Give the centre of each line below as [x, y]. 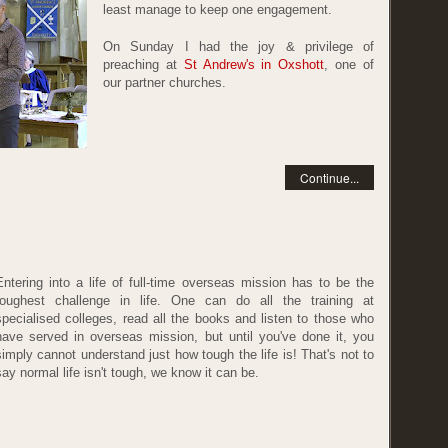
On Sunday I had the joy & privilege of [238, 47]
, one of [349, 65]
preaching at [143, 65]
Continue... [329, 177]
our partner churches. [164, 83]
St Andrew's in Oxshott [254, 65]
